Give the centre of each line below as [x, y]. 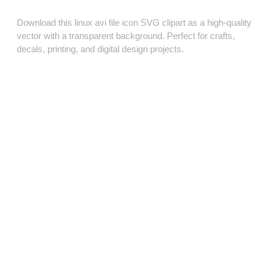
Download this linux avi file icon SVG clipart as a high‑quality [134, 23]
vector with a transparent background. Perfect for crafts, [126, 36]
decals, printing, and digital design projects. [100, 49]
